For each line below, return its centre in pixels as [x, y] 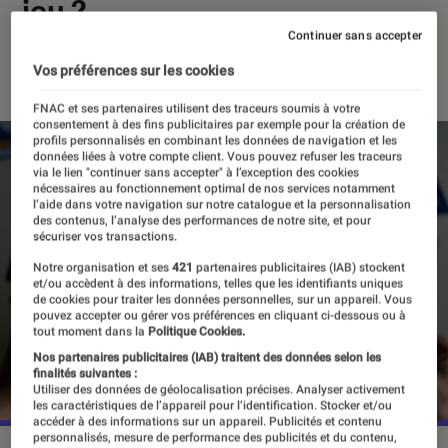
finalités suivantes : [85, 373]
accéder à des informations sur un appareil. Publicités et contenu [208, 421]
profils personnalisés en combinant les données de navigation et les [215, 140]
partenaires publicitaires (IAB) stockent [299, 267]
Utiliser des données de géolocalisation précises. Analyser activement [219, 389]
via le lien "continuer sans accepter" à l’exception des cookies [196, 172]
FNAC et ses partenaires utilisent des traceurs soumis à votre [197, 108]
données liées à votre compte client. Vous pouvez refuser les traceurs [218, 156]
